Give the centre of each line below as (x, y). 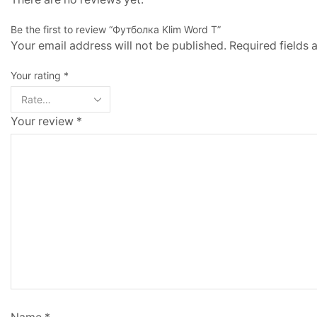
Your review (44, 122)
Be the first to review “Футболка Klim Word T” (116, 30)
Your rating (37, 76)
